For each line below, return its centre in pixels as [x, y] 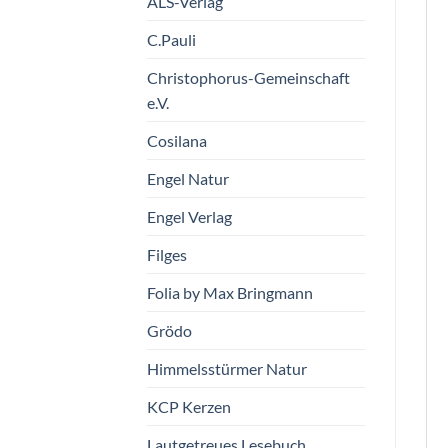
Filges [167, 254]
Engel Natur [188, 178]
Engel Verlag [189, 216]
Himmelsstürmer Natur [227, 368]
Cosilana [177, 140]
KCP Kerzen [189, 406]
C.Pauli [171, 39]
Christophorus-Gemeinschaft [248, 77]
